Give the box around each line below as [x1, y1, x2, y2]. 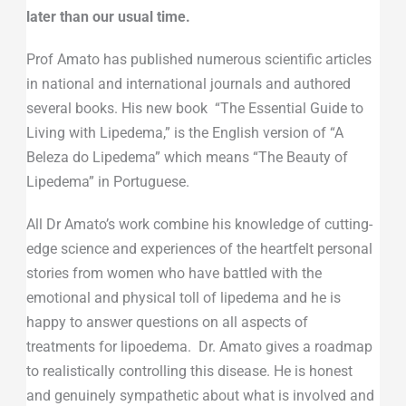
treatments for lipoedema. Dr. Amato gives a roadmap [25, 337, 372, 355]
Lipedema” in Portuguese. [25, 172, 193, 190]
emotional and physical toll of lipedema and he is [25, 288, 341, 306]
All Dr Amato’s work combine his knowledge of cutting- [25, 215, 372, 233]
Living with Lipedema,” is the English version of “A [25, 123, 343, 141]
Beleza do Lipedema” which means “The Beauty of [25, 148, 348, 166]
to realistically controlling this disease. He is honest [25, 362, 353, 380]
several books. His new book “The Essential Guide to [25, 99, 363, 117]
